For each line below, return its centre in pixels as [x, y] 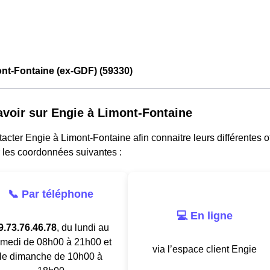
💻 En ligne [204, 215]
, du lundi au [83, 227]
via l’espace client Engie [204, 249]
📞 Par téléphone [51, 194]
